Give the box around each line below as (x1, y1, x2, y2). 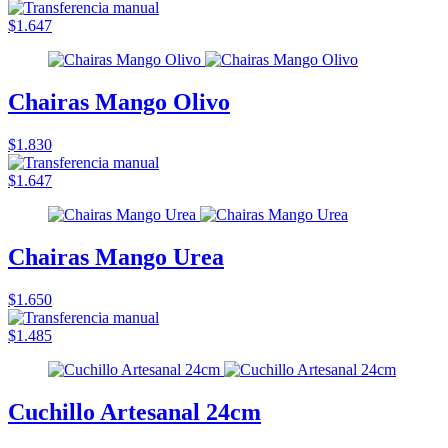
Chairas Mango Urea (8, 243, 224, 270)
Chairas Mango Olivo (8, 89, 230, 116)
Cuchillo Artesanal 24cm (8, 398, 261, 425)
